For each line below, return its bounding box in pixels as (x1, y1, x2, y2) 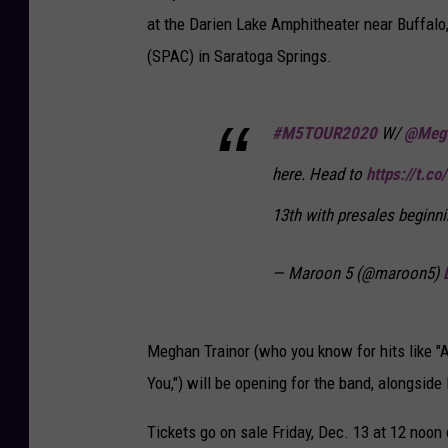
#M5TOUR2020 (272, 123, 377, 144)
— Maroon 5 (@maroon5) (272, 263, 443, 284)
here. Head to (272, 164, 366, 185)
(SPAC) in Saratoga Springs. (147, 46, 332, 67)
